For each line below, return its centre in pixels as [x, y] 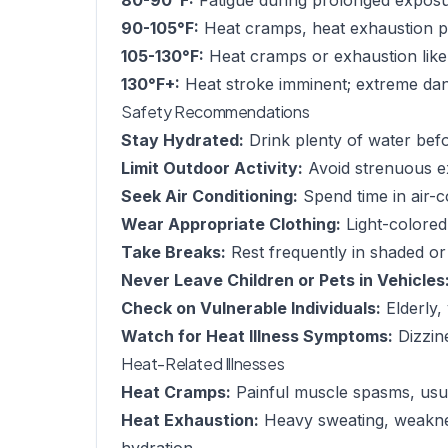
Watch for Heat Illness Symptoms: [257, 336]
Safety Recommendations [215, 111]
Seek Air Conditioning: [209, 196]
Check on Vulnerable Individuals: [251, 308]
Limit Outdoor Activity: [212, 168]
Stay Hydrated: [182, 140]
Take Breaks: [173, 252]
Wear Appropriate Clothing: [231, 224]
